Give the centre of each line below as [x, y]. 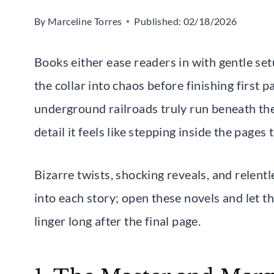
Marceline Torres [85, 21]
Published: [158, 21]
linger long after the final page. [118, 220]
